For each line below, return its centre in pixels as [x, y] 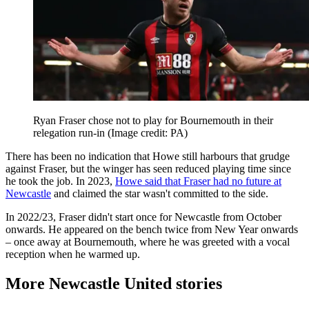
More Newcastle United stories [114, 283]
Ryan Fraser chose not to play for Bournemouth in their [153, 120]
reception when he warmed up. [74, 254]
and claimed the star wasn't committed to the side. [160, 193]
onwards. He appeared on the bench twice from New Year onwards [152, 229]
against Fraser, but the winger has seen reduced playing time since [148, 168]
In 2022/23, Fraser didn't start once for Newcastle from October [143, 217]
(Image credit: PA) [148, 132]
